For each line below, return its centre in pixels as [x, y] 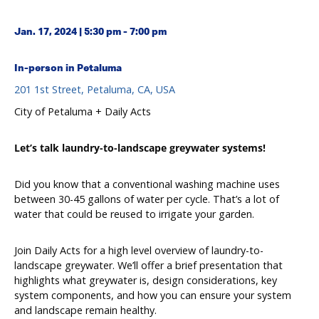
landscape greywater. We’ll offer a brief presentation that [148, 265]
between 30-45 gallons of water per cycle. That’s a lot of [147, 199]
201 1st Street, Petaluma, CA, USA [95, 89]
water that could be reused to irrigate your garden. [134, 214]
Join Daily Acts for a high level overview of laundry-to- [139, 250]
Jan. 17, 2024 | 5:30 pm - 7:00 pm [90, 31]
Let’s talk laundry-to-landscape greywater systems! [140, 148]
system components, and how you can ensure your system [153, 295]
